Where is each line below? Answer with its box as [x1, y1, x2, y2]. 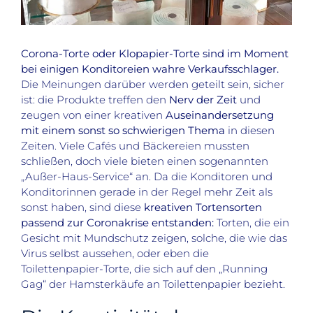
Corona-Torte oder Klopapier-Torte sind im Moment [21, 47, 289, 61]
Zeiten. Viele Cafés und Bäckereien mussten [21, 139, 249, 153]
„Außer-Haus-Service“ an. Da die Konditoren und [21, 170, 272, 184]
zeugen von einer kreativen [21, 108, 166, 122]
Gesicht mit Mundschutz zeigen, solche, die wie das [21, 231, 287, 245]
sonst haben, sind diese [21, 201, 144, 214]
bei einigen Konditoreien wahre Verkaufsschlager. [21, 62, 279, 76]
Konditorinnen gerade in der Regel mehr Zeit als [21, 185, 272, 199]
